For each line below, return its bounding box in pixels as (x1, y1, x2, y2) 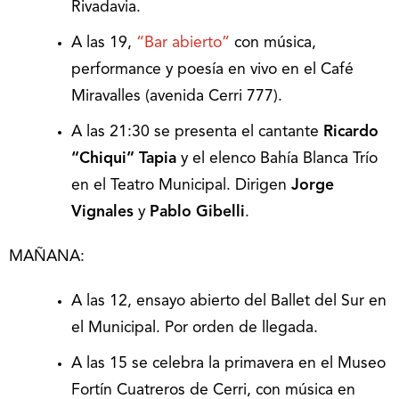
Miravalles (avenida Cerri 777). (71, 89, 282, 105)
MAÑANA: (9, 249, 85, 265)
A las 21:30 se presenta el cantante (71, 125, 323, 141)
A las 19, (71, 36, 136, 52)
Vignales (71, 205, 138, 221)
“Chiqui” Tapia (71, 151, 176, 167)
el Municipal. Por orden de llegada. (71, 321, 318, 337)
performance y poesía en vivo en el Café (71, 62, 354, 78)
